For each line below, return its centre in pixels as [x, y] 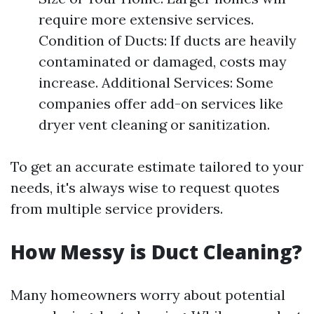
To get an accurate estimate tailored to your [157, 166]
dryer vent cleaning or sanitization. [154, 124]
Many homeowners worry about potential [148, 295]
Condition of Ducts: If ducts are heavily [168, 40]
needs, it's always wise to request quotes [145, 187]
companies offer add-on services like [161, 103]
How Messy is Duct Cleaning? [156, 252]
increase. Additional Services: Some [156, 82]
